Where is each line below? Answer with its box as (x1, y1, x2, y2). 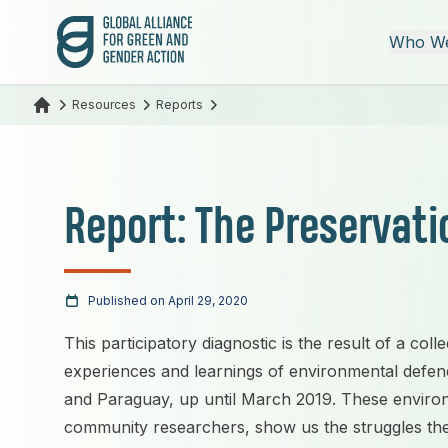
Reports (156, 97, 203, 112)
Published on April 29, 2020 (88, 293, 248, 308)
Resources (72, 97, 136, 112)
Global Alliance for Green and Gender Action (55, 17, 397, 37)
